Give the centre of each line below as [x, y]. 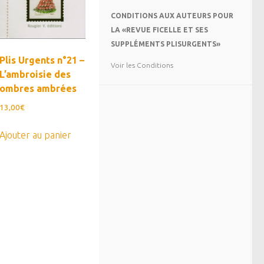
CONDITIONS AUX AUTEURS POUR [172, 16]
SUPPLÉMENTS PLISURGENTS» [166, 44]
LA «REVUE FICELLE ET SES [159, 30]
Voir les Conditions [142, 65]
